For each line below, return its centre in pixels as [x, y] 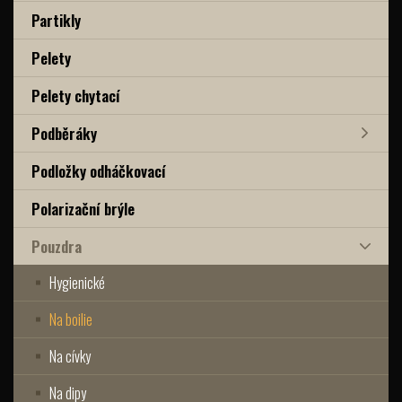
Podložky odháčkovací [99, 170]
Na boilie [71, 319]
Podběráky [64, 133]
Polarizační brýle [83, 208]
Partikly [56, 20]
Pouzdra [57, 246]
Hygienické [77, 282]
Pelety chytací [76, 95]
